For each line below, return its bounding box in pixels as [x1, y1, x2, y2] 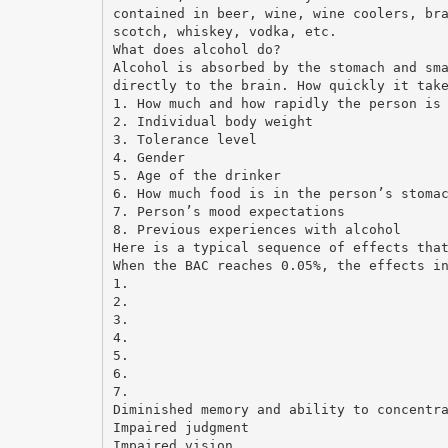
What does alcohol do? [112, 41, 281, 57]
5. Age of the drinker [112, 167, 281, 183]
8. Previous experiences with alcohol [112, 221, 401, 237]
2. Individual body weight [112, 113, 313, 129]
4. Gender [112, 149, 185, 165]
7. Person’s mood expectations [112, 203, 345, 219]
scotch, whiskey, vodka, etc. [112, 23, 337, 39]
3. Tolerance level [112, 131, 257, 147]
